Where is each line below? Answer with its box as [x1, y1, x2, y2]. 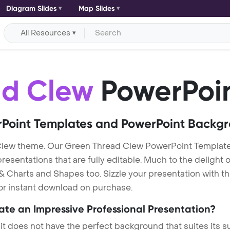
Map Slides [78, 4, 115, 13]
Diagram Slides [6, 4, 57, 13]
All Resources [21, 28, 71, 38]
